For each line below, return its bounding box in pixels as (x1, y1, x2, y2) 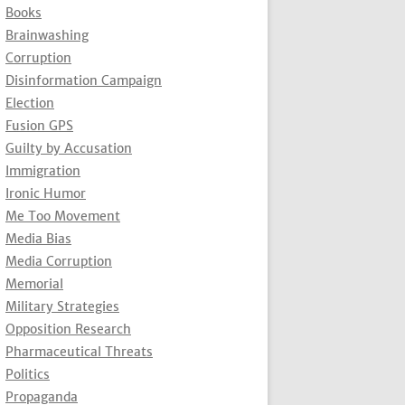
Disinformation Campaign (5, 71, 162, 89)
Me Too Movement (5, 207, 120, 224)
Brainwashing (5, 26, 89, 43)
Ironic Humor (5, 184, 86, 202)
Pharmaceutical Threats (5, 343, 153, 360)
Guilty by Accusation (5, 139, 132, 156)
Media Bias (5, 230, 71, 247)
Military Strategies (5, 297, 119, 315)
